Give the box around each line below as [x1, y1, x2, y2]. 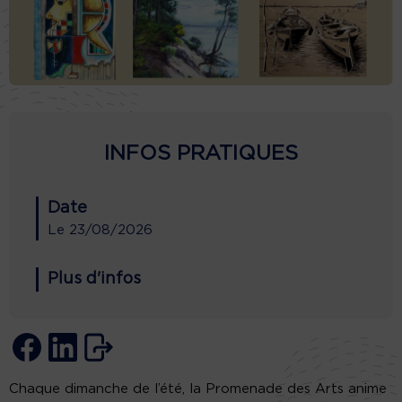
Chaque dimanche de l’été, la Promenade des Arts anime [9, 381, 387, 396]
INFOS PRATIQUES [104, 143, 298, 164]
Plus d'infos [48, 270, 141, 287]
